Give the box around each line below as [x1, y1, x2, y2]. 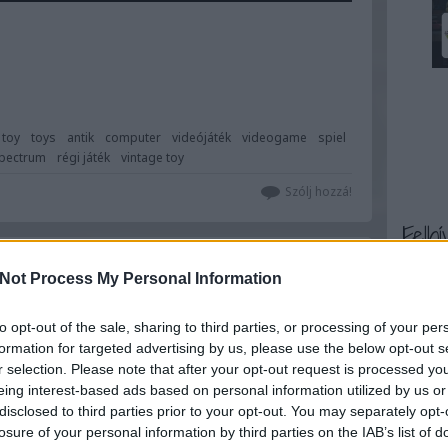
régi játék [56, 148, 110, 166]
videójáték [172, 128, 231, 146]
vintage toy [120, 148, 184, 166]
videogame [242, 128, 307, 146]
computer [105, 128, 161, 146]
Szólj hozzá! [284, 182, 352, 200]
